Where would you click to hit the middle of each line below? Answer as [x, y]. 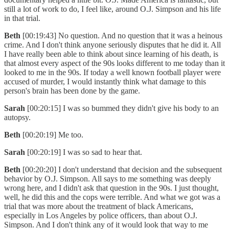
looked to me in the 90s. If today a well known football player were [112, 73]
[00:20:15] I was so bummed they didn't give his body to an [123, 108]
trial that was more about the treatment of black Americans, [99, 207]
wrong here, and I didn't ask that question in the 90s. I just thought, [111, 188]
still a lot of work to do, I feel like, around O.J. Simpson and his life [112, 9]
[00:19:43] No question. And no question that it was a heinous [122, 36]
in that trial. [24, 18]
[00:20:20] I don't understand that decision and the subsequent [122, 170]
